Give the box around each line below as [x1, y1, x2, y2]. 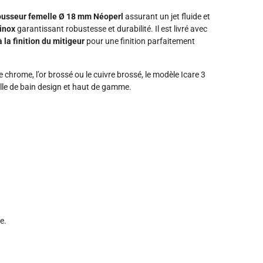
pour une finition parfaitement [85, 36, 195, 46]
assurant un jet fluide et [123, 12, 210, 21]
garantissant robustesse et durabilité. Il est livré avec [15, 24, 207, 33]
